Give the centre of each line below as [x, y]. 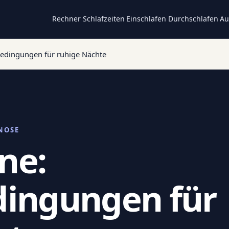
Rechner [67, 19]
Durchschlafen [193, 19]
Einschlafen [146, 19]
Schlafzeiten [104, 19]
